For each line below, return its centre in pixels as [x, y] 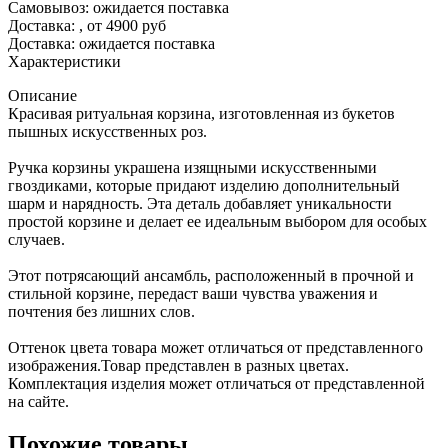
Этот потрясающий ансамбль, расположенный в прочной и [211, 275]
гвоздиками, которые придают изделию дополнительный [204, 185]
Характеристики [64, 61]
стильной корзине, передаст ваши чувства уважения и [193, 293]
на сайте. [38, 401]
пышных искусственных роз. [107, 131]
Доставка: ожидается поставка [111, 43]
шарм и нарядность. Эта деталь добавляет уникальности [200, 203]
